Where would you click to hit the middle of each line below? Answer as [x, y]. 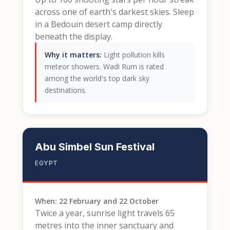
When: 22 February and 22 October [97, 201]
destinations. [66, 90]
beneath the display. [74, 36]
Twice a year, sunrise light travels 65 [105, 213]
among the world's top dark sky [97, 78]
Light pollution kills [133, 54]
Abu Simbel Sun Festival [95, 147]
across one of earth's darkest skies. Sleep [114, 12]
